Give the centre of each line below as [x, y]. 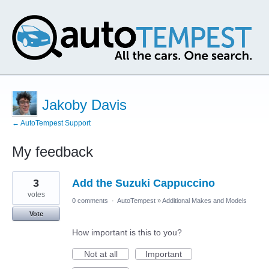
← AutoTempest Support [51, 123]
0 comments [90, 201]
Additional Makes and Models [204, 201]
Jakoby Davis [84, 105]
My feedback [53, 152]
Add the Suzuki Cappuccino [144, 183]
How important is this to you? [127, 232]
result [23, 184]
